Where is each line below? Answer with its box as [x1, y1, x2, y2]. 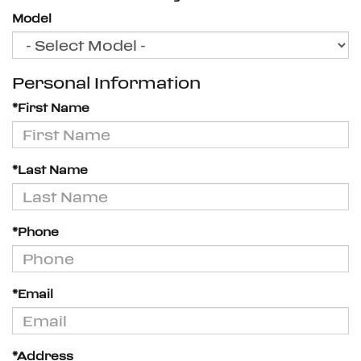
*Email [12, 288, 53, 301]
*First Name [12, 102, 89, 114]
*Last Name [12, 164, 88, 176]
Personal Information [12, 74, 201, 92]
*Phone [12, 226, 59, 239]
